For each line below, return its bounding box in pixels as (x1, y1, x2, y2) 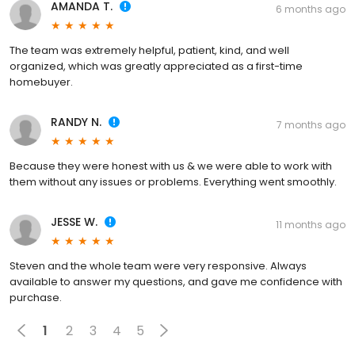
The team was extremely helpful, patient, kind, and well (10, 43, 289, 59)
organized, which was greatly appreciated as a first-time (10, 59, 303, 74)
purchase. (10, 290, 62, 306)
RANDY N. (51, 114, 101, 131)
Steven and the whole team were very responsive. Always (10, 258, 307, 274)
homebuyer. (10, 74, 73, 90)
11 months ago (276, 218, 345, 232)
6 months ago (276, 2, 345, 17)
